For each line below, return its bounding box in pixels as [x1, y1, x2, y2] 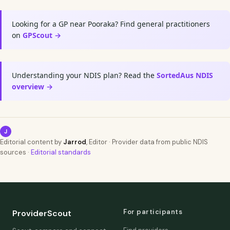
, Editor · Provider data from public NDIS [86, 138, 208, 146]
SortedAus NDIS [157, 70, 213, 80]
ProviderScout [12, 208, 71, 219]
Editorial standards [31, 148, 91, 157]
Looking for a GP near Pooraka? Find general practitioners [12, 19, 210, 29]
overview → [12, 82, 53, 91]
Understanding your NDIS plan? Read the [12, 70, 157, 80]
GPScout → [23, 30, 61, 40]
